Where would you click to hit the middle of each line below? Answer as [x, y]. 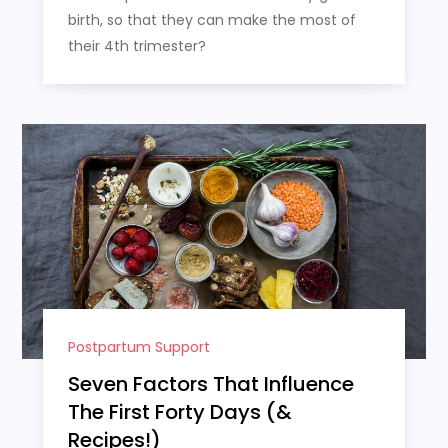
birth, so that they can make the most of [211, 19]
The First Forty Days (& [179, 411]
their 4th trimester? [136, 45]
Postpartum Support [138, 346]
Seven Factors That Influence [210, 383]
